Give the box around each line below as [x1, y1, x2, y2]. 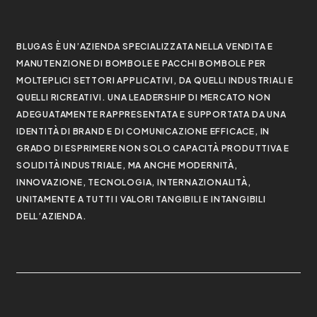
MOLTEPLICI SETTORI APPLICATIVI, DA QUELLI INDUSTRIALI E [16, 75, 294, 86]
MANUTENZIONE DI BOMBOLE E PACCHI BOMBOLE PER [16, 58, 267, 69]
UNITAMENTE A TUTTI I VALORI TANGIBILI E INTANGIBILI [16, 194, 266, 205]
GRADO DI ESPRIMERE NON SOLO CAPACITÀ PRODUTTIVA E [16, 143, 290, 154]
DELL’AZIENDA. [16, 211, 87, 222]
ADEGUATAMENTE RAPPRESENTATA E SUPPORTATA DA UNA [16, 109, 287, 120]
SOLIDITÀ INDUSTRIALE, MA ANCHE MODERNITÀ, [16, 160, 238, 171]
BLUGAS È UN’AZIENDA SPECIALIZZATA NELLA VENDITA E [16, 41, 274, 52]
